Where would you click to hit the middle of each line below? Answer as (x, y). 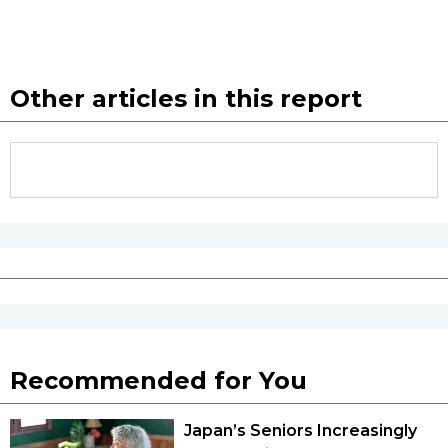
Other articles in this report (186, 98)
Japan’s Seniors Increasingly (300, 430)
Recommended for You (158, 380)
